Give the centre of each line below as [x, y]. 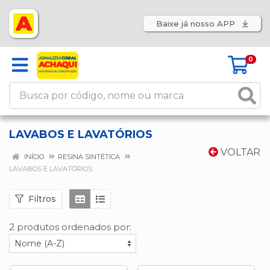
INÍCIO [33, 157]
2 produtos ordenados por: [70, 227]
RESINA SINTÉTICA [89, 157]
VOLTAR [239, 152]
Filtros [42, 199]
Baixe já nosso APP [197, 24]
